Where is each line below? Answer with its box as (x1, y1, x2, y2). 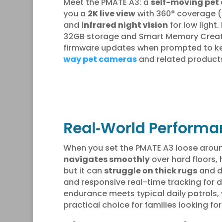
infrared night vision (81, 19, 168, 31)
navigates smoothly (63, 153, 150, 165)
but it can (63, 165, 104, 176)
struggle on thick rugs (104, 165, 197, 176)
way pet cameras (63, 53, 137, 65)
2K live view (87, 7, 135, 19)
